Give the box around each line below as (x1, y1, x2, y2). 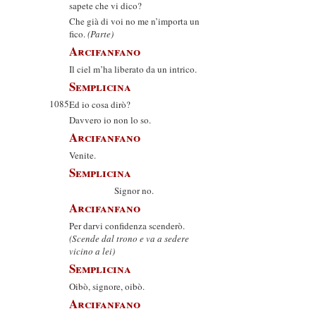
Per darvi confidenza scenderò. (69, 219, 185, 232)
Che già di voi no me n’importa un (69, 15, 200, 28)
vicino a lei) (69, 245, 115, 257)
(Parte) (87, 28, 114, 40)
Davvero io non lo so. (69, 114, 151, 126)
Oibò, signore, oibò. (69, 280, 145, 293)
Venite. (69, 149, 96, 162)
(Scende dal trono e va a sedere (69, 232, 189, 245)
